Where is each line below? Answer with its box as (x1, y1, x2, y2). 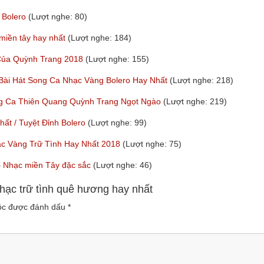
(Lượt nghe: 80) (28, 11, 87, 21)
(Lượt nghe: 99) (88, 117, 147, 127)
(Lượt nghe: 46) (93, 160, 152, 170)
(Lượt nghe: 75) (123, 138, 181, 148)
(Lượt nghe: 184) (68, 32, 131, 42)
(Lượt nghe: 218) (170, 75, 233, 85)
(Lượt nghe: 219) (163, 96, 227, 106)
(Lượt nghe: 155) (85, 54, 149, 64)
